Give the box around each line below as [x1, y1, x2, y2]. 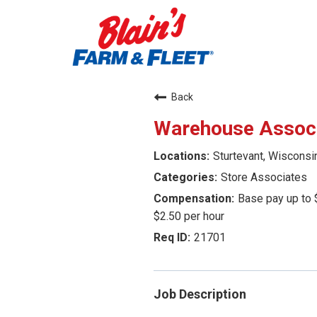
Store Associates [221, 171, 307, 185]
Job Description [154, 287, 246, 302]
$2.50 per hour [154, 209, 224, 224]
